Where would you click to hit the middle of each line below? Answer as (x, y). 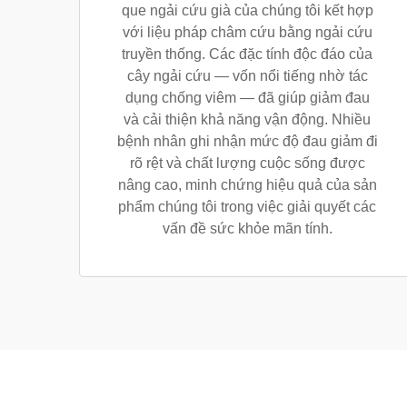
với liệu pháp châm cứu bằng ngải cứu (247, 32)
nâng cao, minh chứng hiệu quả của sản (247, 185)
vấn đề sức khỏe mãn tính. (247, 228)
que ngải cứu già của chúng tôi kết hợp (247, 10)
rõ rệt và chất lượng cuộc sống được (247, 163)
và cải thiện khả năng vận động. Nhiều (247, 119)
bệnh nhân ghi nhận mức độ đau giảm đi (247, 141)
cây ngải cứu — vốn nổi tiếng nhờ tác (247, 76)
